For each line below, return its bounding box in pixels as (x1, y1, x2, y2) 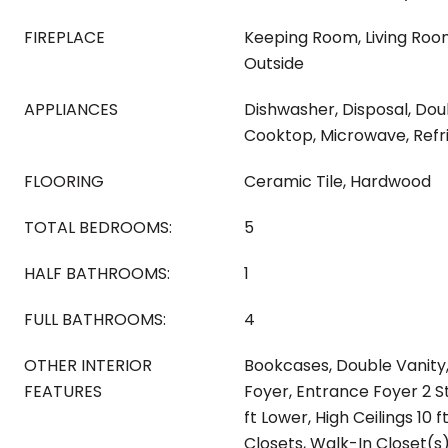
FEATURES (24, 380, 102, 403)
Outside (244, 52, 304, 75)
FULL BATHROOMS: (24, 308, 166, 331)
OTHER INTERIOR (24, 354, 152, 377)
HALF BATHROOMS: (24, 262, 170, 285)
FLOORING (24, 170, 104, 193)
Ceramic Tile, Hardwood (244, 170, 431, 193)
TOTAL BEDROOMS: (24, 216, 172, 239)
